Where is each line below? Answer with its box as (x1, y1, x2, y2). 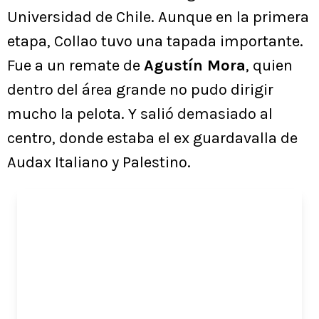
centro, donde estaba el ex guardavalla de (7, 129, 298, 148)
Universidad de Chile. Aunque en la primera (7, 8, 309, 27)
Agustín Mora (144, 56, 246, 75)
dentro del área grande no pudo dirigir (7, 80, 273, 100)
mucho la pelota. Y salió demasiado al (7, 105, 273, 124)
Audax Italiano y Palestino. (7, 153, 191, 172)
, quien (246, 56, 293, 75)
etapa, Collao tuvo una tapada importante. (7, 32, 303, 51)
